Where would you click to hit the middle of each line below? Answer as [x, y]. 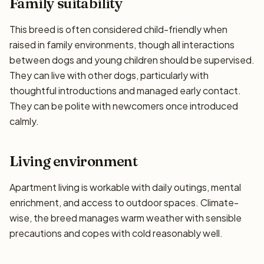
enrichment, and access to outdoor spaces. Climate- [124, 202]
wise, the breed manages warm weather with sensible [126, 218]
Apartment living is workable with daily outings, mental [125, 187]
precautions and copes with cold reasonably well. [116, 233]
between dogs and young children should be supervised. [132, 60]
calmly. [24, 121]
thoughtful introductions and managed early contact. [125, 90]
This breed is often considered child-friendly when [118, 29]
